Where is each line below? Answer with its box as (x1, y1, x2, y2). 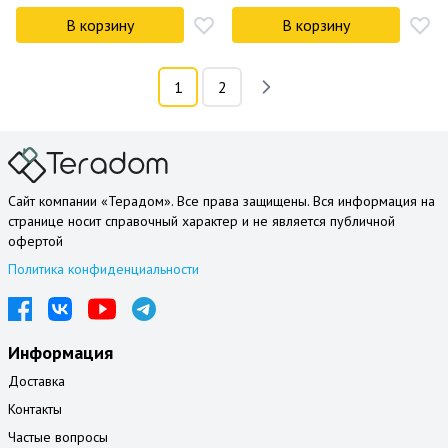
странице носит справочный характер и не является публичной (8, 212, 395, 231)
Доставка (8, 372, 65, 391)
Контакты (8, 400, 62, 419)
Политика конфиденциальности (8, 260, 199, 279)
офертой (8, 232, 63, 251)
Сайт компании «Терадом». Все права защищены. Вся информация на (8, 192, 435, 211)
